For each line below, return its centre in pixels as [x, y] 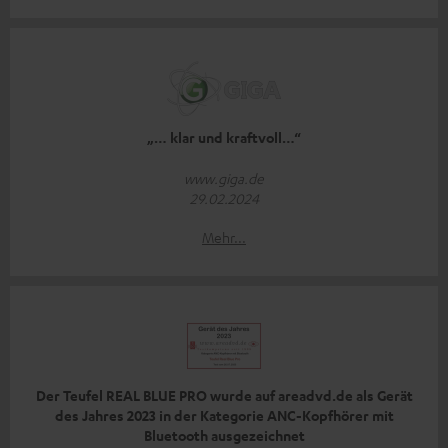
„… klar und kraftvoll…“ [224, 138]
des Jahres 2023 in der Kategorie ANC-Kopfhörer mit [224, 416]
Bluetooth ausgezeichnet [224, 436]
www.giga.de [224, 178]
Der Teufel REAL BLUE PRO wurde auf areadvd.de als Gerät [224, 396]
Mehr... [224, 237]
